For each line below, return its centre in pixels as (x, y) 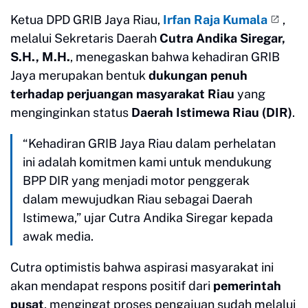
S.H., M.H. (40, 56)
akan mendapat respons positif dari (112, 285)
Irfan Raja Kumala (215, 19)
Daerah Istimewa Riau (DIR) (212, 112)
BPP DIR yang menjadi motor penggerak (136, 180)
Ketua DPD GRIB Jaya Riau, (87, 19)
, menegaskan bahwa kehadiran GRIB (175, 56)
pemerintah (247, 285)
